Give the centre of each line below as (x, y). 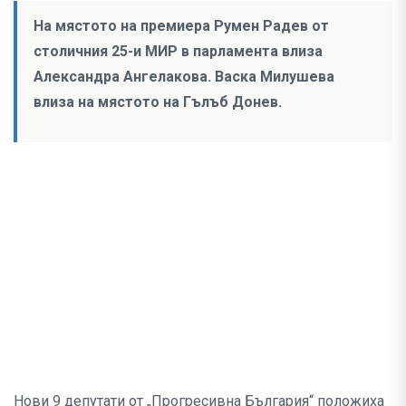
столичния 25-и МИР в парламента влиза (178, 52)
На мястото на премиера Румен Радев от (181, 26)
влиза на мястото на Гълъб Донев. (158, 102)
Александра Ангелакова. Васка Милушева (184, 77)
